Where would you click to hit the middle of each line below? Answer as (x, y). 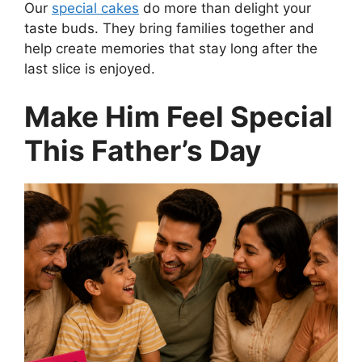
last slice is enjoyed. (90, 68)
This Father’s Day (143, 151)
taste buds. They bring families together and (169, 28)
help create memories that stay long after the (171, 48)
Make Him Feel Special (179, 117)
